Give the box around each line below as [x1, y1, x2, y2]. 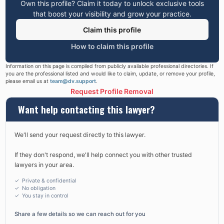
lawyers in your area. [14, 161, 74, 169]
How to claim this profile [70, 41, 153, 50]
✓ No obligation [14, 185, 55, 192]
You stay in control [22, 192, 68, 199]
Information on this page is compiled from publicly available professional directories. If [5, 62, 213, 69]
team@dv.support [49, 77, 96, 84]
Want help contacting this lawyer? [18, 102, 155, 117]
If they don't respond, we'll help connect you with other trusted [14, 151, 192, 159]
